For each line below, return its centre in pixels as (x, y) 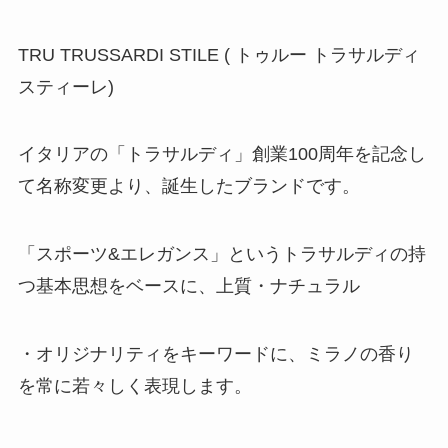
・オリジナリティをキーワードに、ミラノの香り (215, 354)
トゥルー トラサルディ (327, 54)
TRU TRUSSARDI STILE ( (126, 54)
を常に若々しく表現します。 (134, 386)
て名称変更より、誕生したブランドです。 (188, 186)
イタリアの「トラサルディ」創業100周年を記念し (221, 154)
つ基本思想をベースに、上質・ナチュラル (188, 286)
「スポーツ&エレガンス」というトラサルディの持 (221, 254)
